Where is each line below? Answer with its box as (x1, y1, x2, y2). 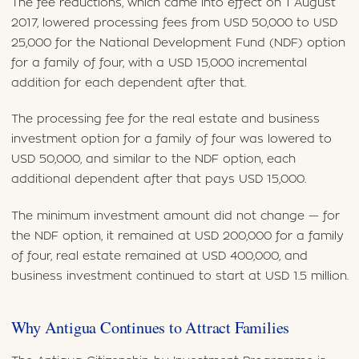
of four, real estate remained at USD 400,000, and (10, 249, 308, 262)
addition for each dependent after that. (10, 77, 246, 90)
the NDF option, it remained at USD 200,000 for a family (10, 229, 344, 242)
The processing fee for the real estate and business (10, 113, 320, 126)
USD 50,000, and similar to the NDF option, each (10, 153, 296, 166)
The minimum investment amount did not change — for (10, 209, 340, 222)
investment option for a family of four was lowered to (10, 133, 332, 146)
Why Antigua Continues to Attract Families (10, 317, 290, 339)
